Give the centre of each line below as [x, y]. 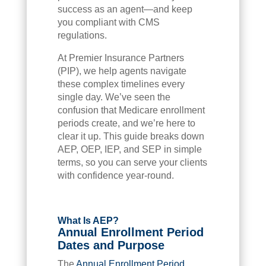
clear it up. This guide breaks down [131, 136]
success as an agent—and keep [125, 9]
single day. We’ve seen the [114, 97]
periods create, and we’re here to [126, 123]
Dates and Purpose [111, 245]
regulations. [82, 35]
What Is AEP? [88, 220]
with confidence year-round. [115, 175]
